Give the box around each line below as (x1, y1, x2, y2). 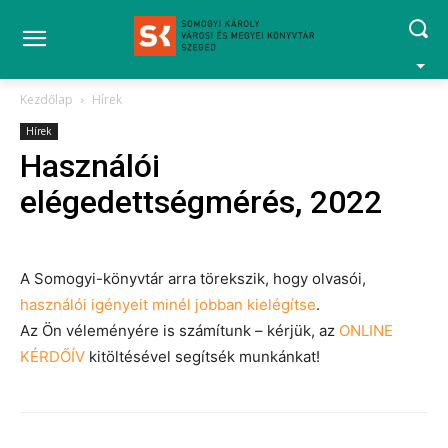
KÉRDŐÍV (20, 347, 85, 366)
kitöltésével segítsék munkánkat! (85, 347, 320, 366)
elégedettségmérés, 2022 (20, 183, 382, 221)
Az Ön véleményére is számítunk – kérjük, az (20, 321, 339, 340)
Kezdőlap (20, 91, 73, 108)
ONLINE (339, 321, 393, 340)
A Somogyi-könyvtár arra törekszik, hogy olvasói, (20, 269, 366, 288)
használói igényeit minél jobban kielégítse (20, 295, 316, 314)
